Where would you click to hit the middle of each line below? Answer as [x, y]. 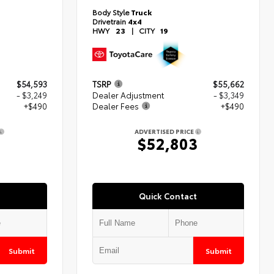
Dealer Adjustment [128, 94]
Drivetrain [110, 21]
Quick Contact [168, 195]
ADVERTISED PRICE [165, 131]
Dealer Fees [116, 106]
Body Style [111, 12]
